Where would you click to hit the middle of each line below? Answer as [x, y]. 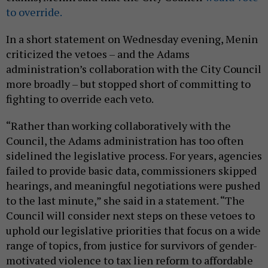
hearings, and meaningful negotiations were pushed [133, 186]
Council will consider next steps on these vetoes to [130, 216]
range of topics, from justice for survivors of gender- [132, 246]
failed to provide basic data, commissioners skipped [131, 171]
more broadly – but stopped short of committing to [128, 84]
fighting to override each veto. [81, 99]
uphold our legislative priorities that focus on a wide [133, 231]
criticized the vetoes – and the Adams [98, 54]
